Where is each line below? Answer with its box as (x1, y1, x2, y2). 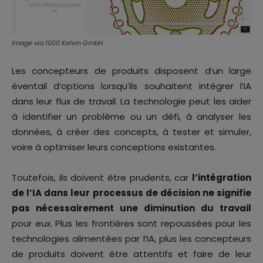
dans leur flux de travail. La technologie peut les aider (12, 95, 251, 108)
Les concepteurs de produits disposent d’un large (12, 65, 251, 77)
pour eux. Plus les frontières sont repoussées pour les (12, 217, 251, 230)
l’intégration (192, 171, 251, 184)
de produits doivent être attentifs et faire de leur (12, 248, 251, 261)
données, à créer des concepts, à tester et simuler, (12, 126, 251, 139)
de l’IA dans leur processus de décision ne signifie (12, 187, 251, 200)
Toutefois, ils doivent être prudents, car (12, 171, 192, 184)
